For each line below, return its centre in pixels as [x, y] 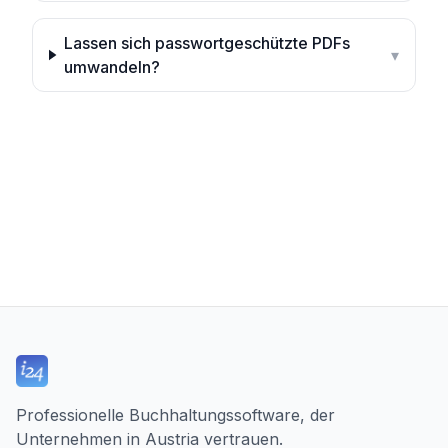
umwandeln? [112, 67]
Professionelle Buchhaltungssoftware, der [175, 415]
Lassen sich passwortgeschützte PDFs [207, 43]
